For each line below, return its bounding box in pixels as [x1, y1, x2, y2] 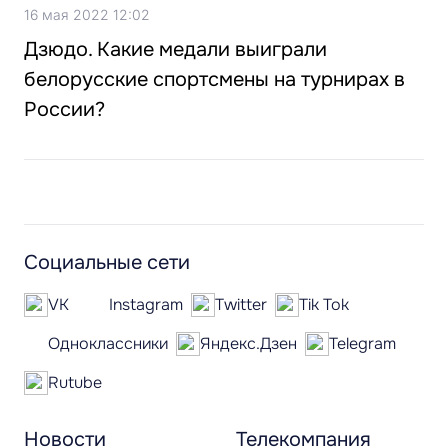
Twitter [215, 294, 267, 316]
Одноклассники [48, 333, 168, 355]
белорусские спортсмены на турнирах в [24, 67, 405, 93]
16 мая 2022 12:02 [24, 6, 150, 24]
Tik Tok [299, 294, 349, 316]
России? [24, 97, 105, 123]
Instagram [109, 294, 183, 316]
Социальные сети [24, 250, 190, 276]
